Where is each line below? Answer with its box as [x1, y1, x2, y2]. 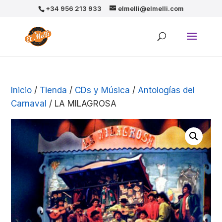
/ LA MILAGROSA [47, 99, 117, 109]
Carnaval [11, 99, 47, 109]
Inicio [11, 85, 32, 95]
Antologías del [138, 85, 195, 95]
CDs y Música [75, 85, 130, 95]
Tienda [40, 85, 67, 95]
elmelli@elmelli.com [117, 4, 184, 12]
